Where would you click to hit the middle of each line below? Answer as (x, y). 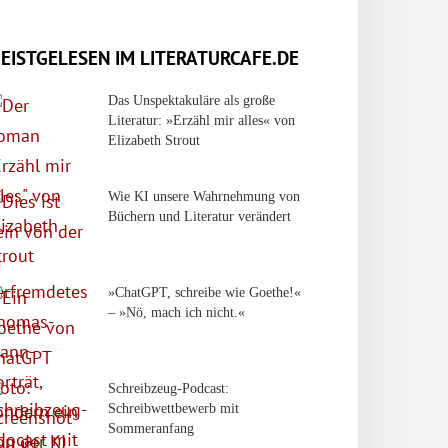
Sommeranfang (151, 428)
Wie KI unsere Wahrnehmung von (204, 196)
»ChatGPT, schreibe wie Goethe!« (204, 292)
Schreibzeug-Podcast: (168, 388)
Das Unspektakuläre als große (191, 100)
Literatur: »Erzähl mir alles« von (201, 120)
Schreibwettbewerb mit (173, 408)
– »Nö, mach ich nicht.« (176, 312)
